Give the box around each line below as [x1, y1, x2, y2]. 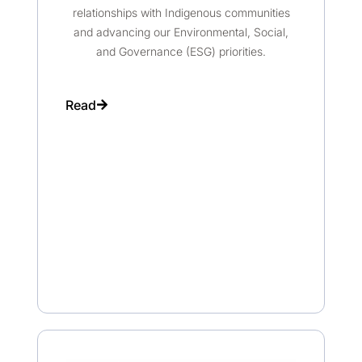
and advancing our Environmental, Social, [74, 25, 288, 40]
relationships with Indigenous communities [72, 6, 290, 20]
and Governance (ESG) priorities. [96, 44, 266, 59]
